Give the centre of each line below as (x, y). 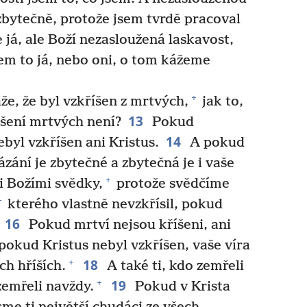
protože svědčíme (171, 184)
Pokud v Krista (181, 286)
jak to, (221, 101)
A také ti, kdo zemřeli (173, 266)
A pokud (215, 143)
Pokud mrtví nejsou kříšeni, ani (128, 225)
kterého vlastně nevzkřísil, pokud (113, 204)
